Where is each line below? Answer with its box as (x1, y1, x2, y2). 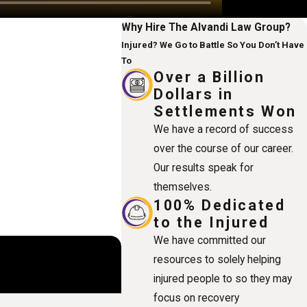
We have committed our (153, 234, 267, 247)
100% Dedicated (153, 196, 286, 214)
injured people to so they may (153, 272, 293, 285)
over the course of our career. (153, 142, 294, 155)
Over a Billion (153, 68, 265, 86)
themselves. (153, 180, 212, 193)
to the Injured (153, 213, 269, 231)
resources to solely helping (153, 253, 282, 266)
